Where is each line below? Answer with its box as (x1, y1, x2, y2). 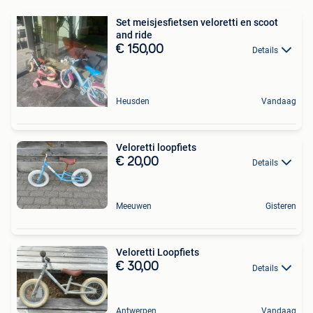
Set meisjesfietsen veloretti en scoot (116, 16, 278, 28)
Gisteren (265, 201, 296, 212)
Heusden (116, 96, 150, 106)
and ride (116, 29, 152, 41)
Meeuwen (116, 201, 152, 212)
